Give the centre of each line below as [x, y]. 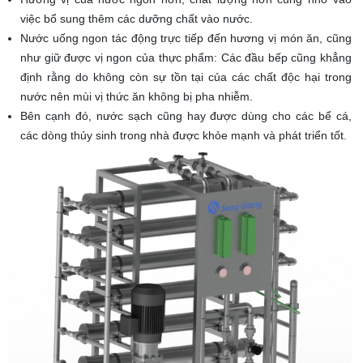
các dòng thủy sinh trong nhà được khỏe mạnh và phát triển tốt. [184, 135]
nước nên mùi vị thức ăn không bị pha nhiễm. [137, 96]
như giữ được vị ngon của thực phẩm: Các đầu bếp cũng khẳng [186, 57]
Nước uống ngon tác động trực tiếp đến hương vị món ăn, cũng [186, 38]
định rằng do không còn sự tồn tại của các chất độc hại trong [186, 77]
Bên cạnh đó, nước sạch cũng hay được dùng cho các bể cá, [186, 115]
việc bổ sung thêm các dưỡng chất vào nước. [137, 18]
